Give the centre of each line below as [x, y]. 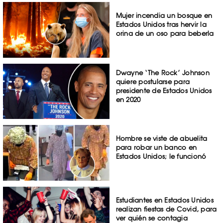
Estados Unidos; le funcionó [161, 157]
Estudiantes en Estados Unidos [165, 200]
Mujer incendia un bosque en [164, 15]
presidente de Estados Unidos [164, 90]
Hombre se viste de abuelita [162, 139]
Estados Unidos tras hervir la [161, 24]
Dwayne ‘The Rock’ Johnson [163, 72]
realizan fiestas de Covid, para [166, 209]
